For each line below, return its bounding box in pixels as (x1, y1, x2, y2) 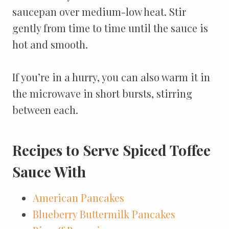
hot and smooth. (12, 37, 88, 51)
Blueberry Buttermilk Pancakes (33, 207, 175, 221)
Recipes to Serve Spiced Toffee (12, 140, 211, 159)
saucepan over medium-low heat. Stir (12, 4, 186, 18)
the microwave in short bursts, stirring (12, 86, 192, 100)
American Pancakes (33, 190, 124, 204)
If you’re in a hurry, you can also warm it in (12, 70, 210, 84)
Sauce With (12, 162, 86, 181)
